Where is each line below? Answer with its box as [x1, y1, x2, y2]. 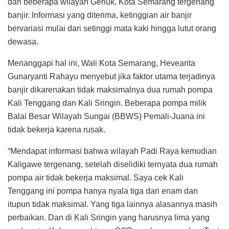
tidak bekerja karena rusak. [8, 125, 105, 134]
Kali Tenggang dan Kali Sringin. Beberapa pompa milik [8, 98, 207, 107]
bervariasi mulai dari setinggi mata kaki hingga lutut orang [8, 24, 216, 33]
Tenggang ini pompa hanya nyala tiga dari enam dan [8, 186, 198, 195]
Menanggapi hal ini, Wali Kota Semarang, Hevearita [8, 58, 195, 67]
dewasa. [8, 37, 38, 46]
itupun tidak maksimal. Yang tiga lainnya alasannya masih [8, 199, 217, 209]
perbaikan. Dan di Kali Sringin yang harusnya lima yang [8, 213, 210, 222]
